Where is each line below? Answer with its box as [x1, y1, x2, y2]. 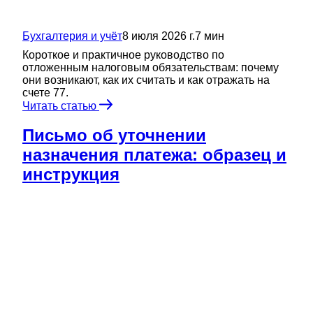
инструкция [22, 165, 119, 184]
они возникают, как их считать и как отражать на [22, 73, 270, 86]
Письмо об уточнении [22, 126, 206, 145]
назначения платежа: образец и [22, 145, 286, 165]
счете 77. [22, 86, 68, 99]
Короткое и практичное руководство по [22, 48, 224, 61]
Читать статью [22, 99, 99, 112]
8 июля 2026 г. [122, 29, 195, 42]
